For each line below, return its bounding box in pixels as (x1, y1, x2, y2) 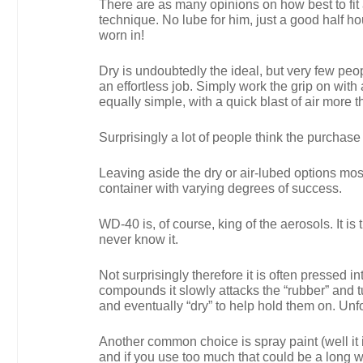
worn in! (99, 28, 144, 42)
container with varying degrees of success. (99, 181, 342, 195)
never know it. (99, 233, 178, 246)
